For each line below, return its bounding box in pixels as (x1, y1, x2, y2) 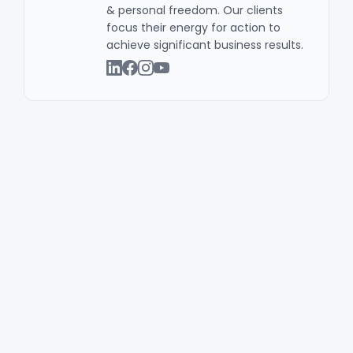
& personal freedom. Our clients (106, 2, 283, 19)
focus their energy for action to (106, 20, 281, 36)
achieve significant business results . (106, 37, 303, 54)
